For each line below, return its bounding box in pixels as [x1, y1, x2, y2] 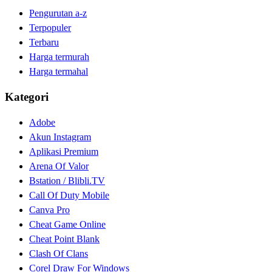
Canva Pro [29, 204, 70, 215]
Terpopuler [29, 22, 71, 33]
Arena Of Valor [29, 160, 89, 171]
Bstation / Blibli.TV [29, 175, 105, 186]
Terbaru [29, 37, 59, 48]
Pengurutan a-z [29, 8, 87, 19]
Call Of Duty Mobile [29, 189, 109, 200]
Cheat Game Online [29, 219, 106, 229]
